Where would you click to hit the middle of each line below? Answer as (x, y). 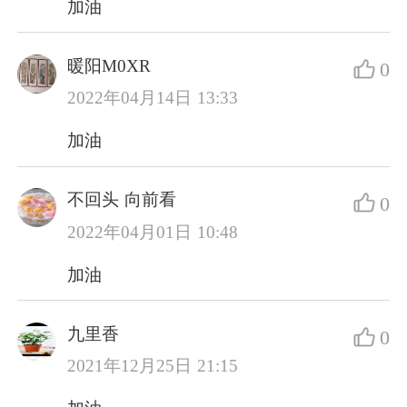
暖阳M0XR (109, 65)
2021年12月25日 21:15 (153, 366)
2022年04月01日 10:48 (153, 232)
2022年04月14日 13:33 (153, 98)
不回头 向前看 (122, 200)
